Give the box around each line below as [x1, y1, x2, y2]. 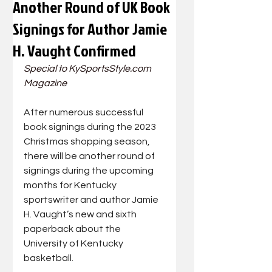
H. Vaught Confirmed [13, 39, 136, 61]
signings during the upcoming [24, 166, 155, 175]
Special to [24, 64, 69, 73]
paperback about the [24, 224, 123, 234]
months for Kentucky [24, 180, 118, 190]
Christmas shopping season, [24, 137, 152, 146]
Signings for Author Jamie [13, 18, 167, 39]
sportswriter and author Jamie [24, 195, 160, 205]
